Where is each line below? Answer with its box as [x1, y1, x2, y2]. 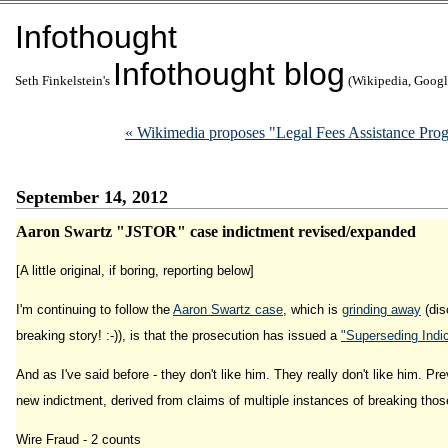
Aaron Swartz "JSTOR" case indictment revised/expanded [16, 223, 416, 240]
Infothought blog [113, 56, 345, 92]
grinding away [342, 302, 421, 317]
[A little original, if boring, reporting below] [16, 263, 254, 278]
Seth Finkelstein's [15, 73, 113, 88]
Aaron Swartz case [173, 302, 283, 317]
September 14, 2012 [16, 187, 168, 207]
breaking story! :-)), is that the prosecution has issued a [16, 328, 341, 343]
